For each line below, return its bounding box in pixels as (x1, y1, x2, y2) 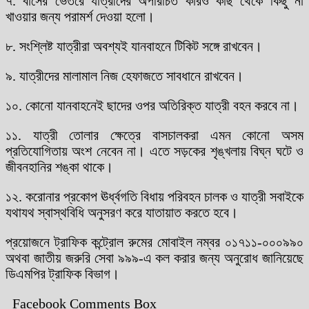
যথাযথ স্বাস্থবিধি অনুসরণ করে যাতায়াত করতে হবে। (6, 204, 238, 220)
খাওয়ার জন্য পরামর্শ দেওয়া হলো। (6, 8, 154, 24)
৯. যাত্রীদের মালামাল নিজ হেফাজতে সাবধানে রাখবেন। (6, 68, 243, 83)
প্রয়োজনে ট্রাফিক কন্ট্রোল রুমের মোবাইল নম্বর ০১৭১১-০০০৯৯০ (6, 234, 303, 250)
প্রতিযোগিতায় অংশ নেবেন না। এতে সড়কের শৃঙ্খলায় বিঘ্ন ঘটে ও (6, 143, 303, 159)
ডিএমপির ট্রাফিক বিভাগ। (6, 266, 119, 281)
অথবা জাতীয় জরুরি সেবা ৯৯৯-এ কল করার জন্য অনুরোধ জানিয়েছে (6, 250, 303, 266)
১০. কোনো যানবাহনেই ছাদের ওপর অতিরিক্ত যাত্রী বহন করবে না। (6, 97, 299, 113)
